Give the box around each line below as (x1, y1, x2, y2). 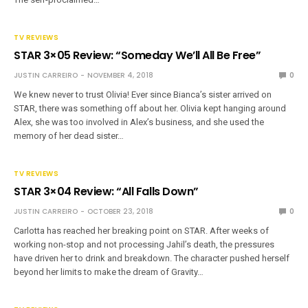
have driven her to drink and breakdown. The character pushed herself (14, 252, 290, 263)
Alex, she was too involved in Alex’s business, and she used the (14, 116, 265, 127)
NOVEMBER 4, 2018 (87, 69, 153, 80)
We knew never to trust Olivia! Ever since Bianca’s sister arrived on (14, 89, 272, 100)
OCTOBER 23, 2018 (87, 206, 153, 217)
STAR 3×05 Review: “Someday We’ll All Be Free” (14, 47, 261, 63)
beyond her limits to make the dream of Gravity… (14, 266, 204, 277)
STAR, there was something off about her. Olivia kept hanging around (14, 102, 287, 113)
